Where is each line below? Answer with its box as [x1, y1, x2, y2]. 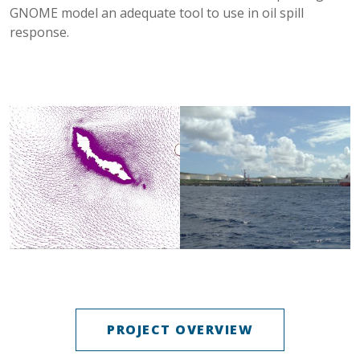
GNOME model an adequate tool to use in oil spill [10, 4, 304, 22]
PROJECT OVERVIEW [107, 321, 253, 339]
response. [10, 23, 69, 41]
